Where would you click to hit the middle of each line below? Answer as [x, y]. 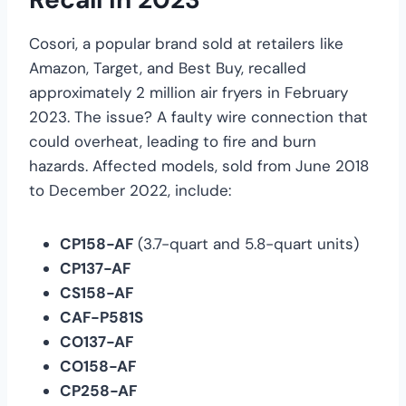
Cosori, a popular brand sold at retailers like [186, 43]
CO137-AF [97, 341]
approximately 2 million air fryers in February [188, 92]
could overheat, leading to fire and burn [173, 141]
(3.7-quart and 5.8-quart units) [246, 243]
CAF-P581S [101, 317]
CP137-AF [95, 268]
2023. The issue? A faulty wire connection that [198, 116]
